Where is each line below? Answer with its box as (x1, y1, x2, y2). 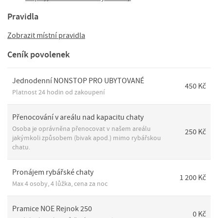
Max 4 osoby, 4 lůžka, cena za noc (12, 179, 108, 188)
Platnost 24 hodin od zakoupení (12, 87, 105, 96)
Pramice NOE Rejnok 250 (12, 203, 92, 214)
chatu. (12, 142, 30, 151)
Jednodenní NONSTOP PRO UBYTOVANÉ (12, 75, 144, 86)
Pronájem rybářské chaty (12, 167, 93, 177)
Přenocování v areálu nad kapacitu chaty (12, 112, 144, 122)
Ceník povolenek (7, 48, 70, 60)
